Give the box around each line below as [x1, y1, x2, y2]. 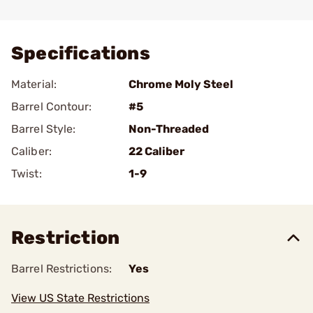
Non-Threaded [129, 122, 209, 136]
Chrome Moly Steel [129, 78, 233, 91]
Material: [11, 78, 57, 91]
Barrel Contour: [11, 100, 92, 113]
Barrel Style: [11, 122, 76, 136]
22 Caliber [129, 145, 184, 158]
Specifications [11, 43, 150, 64]
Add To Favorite [31, 5, 113, 18]
